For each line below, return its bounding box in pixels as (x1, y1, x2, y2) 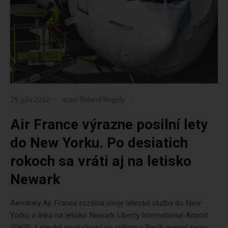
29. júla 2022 (10, 95, 50, 106)
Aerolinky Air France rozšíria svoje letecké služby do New (10, 197, 201, 209)
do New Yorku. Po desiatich (10, 133, 188, 154)
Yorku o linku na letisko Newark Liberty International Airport (10, 210, 208, 221)
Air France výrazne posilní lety (10, 115, 208, 135)
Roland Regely (80, 95, 125, 106)
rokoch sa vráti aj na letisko (10, 151, 191, 172)
